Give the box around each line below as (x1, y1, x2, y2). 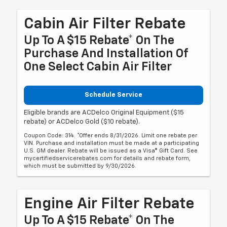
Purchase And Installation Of (24, 48, 188, 60)
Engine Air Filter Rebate (24, 196, 195, 212)
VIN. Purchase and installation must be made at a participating (24, 140, 200, 146)
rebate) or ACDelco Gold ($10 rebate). (24, 118, 140, 125)
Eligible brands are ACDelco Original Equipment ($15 (24, 109, 184, 116)
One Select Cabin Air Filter (24, 61, 172, 73)
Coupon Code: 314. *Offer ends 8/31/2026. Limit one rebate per (24, 132, 198, 138)
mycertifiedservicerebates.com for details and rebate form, (24, 155, 191, 161)
